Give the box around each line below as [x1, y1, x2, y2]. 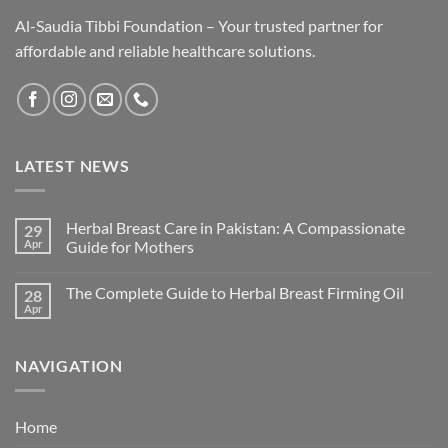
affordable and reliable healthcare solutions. [15, 40, 315, 60]
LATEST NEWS [15, 156, 130, 176]
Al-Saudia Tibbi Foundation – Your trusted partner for [15, 15, 383, 35]
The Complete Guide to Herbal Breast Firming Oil [66, 283, 404, 302]
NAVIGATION [15, 356, 123, 375]
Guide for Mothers [66, 237, 194, 256]
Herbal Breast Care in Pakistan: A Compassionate [66, 218, 405, 237]
